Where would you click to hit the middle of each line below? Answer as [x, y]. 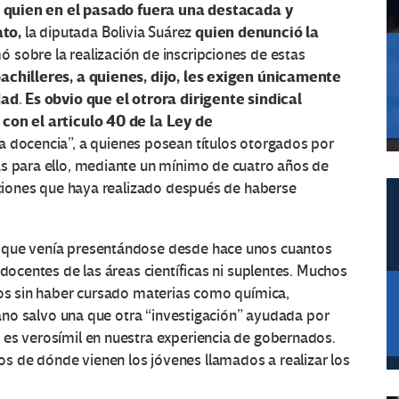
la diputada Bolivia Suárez [108, 33]
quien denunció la [255, 33]
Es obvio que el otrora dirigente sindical [162, 100]
